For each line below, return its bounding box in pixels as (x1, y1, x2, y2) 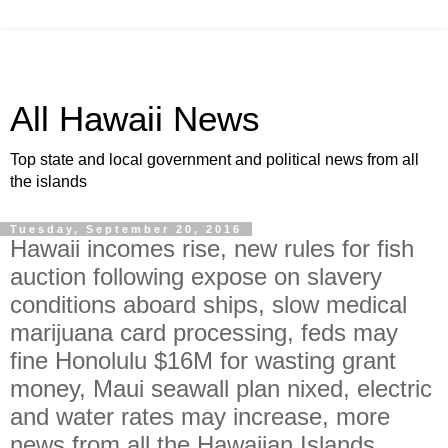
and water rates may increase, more (10, 403, 390, 430)
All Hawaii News (10, 100, 260, 138)
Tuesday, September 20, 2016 (10, 223, 242, 235)
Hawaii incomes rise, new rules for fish (10, 235, 414, 262)
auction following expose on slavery (10, 263, 382, 290)
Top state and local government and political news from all (10, 151, 419, 168)
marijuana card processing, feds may (10, 319, 398, 346)
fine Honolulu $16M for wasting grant (10, 347, 396, 374)
